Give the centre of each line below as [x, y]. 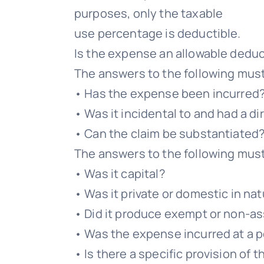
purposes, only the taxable [149, 13]
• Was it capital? [120, 174]
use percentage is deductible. [158, 33]
